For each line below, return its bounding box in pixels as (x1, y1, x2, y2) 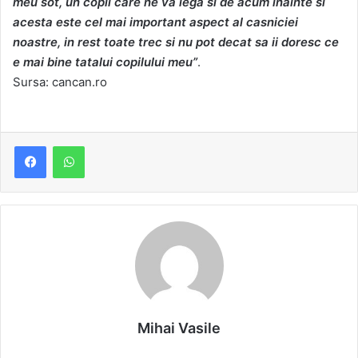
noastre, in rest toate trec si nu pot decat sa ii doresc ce (13, 34, 339, 50)
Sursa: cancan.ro (13, 74, 107, 90)
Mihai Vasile (137, 320, 221, 337)
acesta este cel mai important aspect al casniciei (13, 14, 298, 30)
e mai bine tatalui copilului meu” (13, 54, 197, 70)
